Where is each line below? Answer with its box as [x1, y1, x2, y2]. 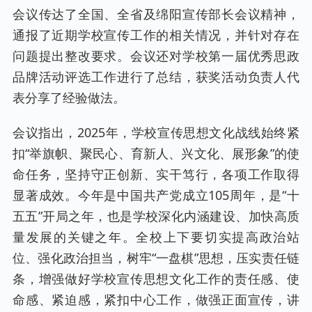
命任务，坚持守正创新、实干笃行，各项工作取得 [13, 166, 299, 182]
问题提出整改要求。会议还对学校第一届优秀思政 [13, 47, 299, 64]
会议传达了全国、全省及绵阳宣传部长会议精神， [13, 6, 299, 22]
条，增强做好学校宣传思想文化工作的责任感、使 [13, 270, 299, 287]
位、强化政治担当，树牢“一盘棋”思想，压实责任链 [13, 249, 299, 266]
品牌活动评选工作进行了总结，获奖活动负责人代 [13, 68, 299, 85]
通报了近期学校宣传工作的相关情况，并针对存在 [13, 26, 299, 43]
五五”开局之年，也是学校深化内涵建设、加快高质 [13, 208, 299, 224]
